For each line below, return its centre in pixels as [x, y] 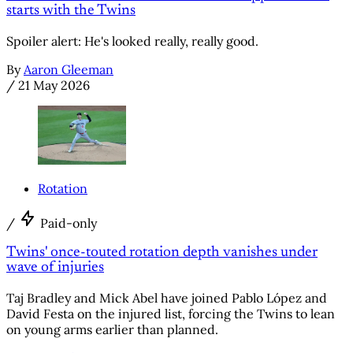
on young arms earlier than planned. [112, 330]
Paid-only [69, 223]
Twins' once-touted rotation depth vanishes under [162, 253]
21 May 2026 [54, 85]
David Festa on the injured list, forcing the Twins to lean [171, 314]
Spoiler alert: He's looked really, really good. [132, 41]
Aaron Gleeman [69, 70]
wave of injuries [55, 268]
